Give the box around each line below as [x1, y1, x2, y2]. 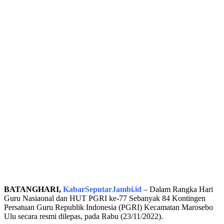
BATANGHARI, [4, 184, 63, 193]
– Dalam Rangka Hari [141, 184, 213, 193]
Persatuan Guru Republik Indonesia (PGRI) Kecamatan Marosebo [4, 202, 213, 211]
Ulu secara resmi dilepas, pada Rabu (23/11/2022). [4, 211, 163, 220]
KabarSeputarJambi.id [63, 184, 141, 193]
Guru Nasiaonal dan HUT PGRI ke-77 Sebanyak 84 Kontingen [4, 193, 205, 202]
